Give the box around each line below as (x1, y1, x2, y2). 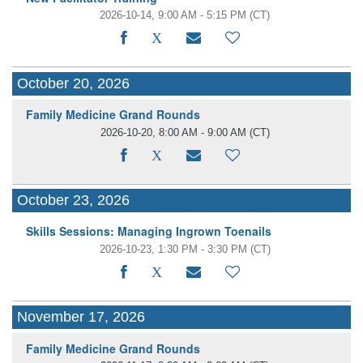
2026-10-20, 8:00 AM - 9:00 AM (100, 126, 246, 139)
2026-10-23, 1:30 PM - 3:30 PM (99, 242, 247, 255)
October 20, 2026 (17, 75, 130, 92)
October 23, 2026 (17, 191, 130, 208)
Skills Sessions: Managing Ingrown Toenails (25, 223, 271, 240)
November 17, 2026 (17, 309, 146, 326)
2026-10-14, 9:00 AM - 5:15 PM (100, 9, 247, 22)
